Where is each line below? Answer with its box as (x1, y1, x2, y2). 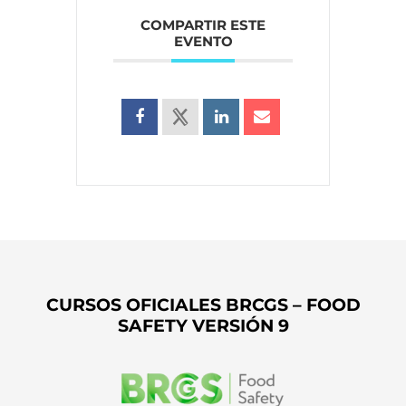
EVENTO (173, 32, 233, 50)
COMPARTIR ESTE (140, 15, 266, 34)
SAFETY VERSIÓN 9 (117, 314, 289, 336)
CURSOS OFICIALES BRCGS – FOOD (45, 293, 361, 315)
